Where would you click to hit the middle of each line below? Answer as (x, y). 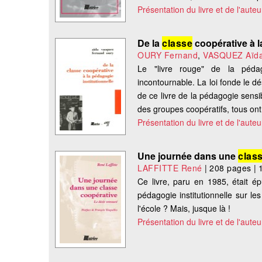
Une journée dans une (188, 156)
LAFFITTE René (170, 168)
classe (177, 43)
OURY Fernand (168, 55)
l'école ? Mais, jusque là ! (184, 208)
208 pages (230, 168)
